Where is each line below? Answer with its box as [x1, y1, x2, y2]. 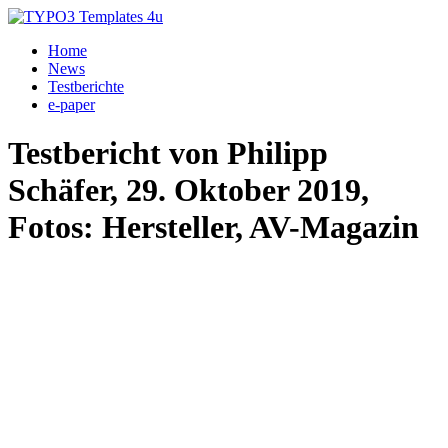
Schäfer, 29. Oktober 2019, [8, 172, 369, 209]
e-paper [48, 96, 95, 113]
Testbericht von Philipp [8, 135, 328, 172]
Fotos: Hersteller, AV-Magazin [8, 209, 419, 246]
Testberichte [48, 78, 124, 95]
